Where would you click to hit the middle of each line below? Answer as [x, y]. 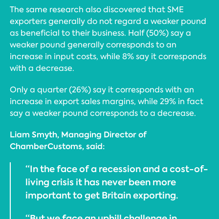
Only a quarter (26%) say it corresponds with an [102, 90]
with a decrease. [42, 68]
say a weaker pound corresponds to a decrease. [103, 113]
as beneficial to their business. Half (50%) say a [100, 33]
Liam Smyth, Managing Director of [78, 135]
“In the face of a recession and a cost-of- [117, 169]
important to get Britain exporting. [102, 195]
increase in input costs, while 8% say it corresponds [108, 56]
